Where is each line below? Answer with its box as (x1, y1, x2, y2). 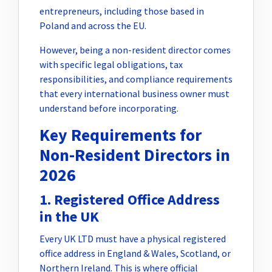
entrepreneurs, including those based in (39, 4, 204, 17)
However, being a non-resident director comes (39, 43, 231, 56)
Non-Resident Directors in (39, 144, 230, 166)
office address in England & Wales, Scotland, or (39, 246, 231, 259)
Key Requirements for (39, 124, 202, 146)
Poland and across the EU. (39, 19, 146, 32)
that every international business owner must (39, 87, 229, 100)
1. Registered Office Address (39, 189, 220, 209)
